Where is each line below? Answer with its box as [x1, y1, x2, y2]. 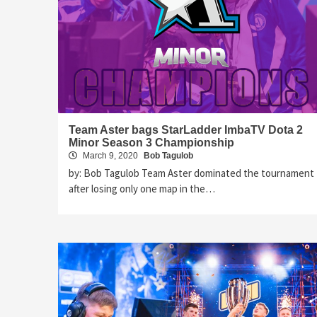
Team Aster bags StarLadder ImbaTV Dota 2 [69, 123, 303, 136]
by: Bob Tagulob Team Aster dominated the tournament [69, 166, 314, 180]
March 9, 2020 [81, 150, 140, 161]
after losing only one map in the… [69, 181, 215, 195]
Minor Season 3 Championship [69, 136, 234, 149]
